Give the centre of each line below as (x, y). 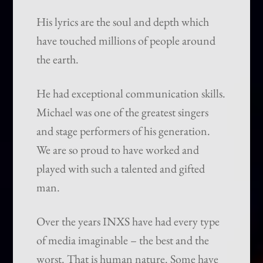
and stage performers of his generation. (124, 131)
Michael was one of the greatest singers (123, 112)
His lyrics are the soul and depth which (123, 22)
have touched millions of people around (126, 41)
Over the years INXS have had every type (128, 222)
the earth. (58, 60)
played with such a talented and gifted (121, 169)
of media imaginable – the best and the (123, 240)
